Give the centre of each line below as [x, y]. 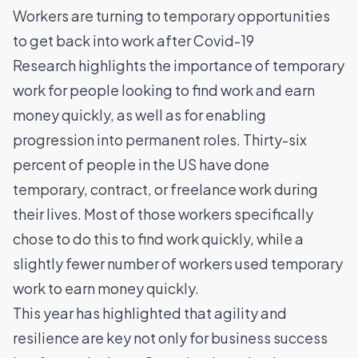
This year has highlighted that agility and [150, 313]
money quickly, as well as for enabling [139, 115]
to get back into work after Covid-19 [135, 41]
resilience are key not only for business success [170, 338]
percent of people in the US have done [141, 165]
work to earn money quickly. [106, 288]
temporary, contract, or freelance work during [165, 189]
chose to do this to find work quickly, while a [158, 239]
